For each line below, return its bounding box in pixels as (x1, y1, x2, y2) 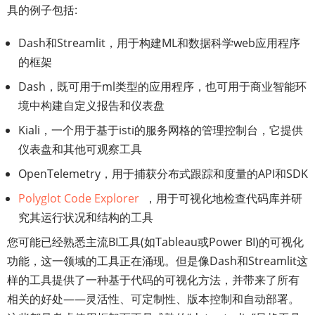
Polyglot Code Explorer (18, 191, 139, 206)
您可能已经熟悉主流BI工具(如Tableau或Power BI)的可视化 (7, 234, 304, 250)
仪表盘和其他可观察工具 (18, 141, 142, 157)
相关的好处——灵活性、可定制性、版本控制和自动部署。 (7, 291, 300, 307)
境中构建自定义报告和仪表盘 (18, 98, 165, 113)
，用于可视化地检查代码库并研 (139, 191, 302, 206)
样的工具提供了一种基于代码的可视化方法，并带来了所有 (7, 272, 300, 288)
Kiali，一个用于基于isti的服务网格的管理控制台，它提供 (18, 122, 303, 138)
